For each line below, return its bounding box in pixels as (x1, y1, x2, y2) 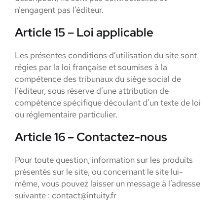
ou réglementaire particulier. (15, 109, 117, 120)
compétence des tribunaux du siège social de (15, 74, 181, 84)
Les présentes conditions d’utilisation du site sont (15, 50, 197, 61)
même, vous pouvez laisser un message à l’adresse (15, 178, 200, 189)
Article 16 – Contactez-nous (15, 129, 167, 145)
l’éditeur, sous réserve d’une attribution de (15, 85, 169, 96)
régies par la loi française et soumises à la (15, 62, 167, 73)
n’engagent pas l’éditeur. (15, 4, 104, 15)
